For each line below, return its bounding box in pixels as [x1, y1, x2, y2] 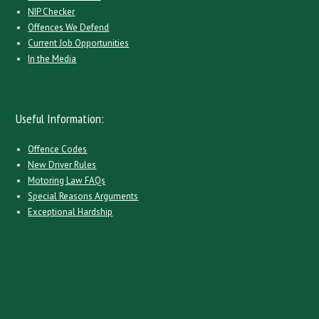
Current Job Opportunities [28, 37, 130, 49]
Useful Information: [16, 110, 105, 127]
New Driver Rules [28, 159, 97, 171]
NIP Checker [28, 6, 75, 18]
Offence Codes [28, 143, 88, 155]
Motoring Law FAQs [28, 174, 106, 187]
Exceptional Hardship [28, 206, 113, 218]
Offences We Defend [28, 21, 110, 33]
